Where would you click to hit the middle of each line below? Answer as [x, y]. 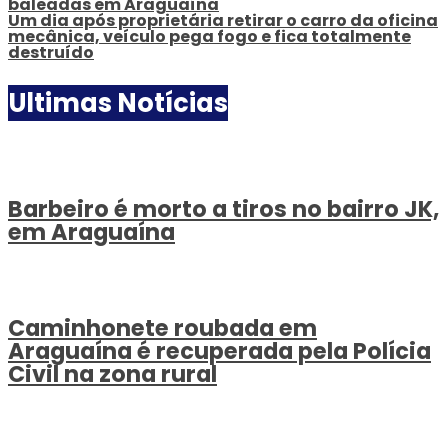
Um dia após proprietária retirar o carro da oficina [223, 20]
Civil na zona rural [112, 373]
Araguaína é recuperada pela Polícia [219, 350]
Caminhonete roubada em [162, 327]
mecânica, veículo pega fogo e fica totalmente [209, 36]
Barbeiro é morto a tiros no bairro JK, [223, 209]
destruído [51, 52]
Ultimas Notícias [118, 102]
